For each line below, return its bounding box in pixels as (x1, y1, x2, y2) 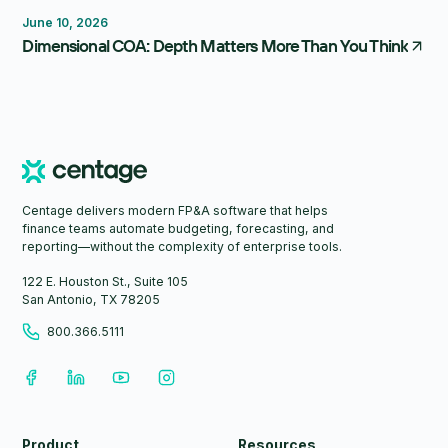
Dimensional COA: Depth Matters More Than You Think (22, 34, 411, 57)
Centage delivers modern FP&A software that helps (22, 202, 329, 218)
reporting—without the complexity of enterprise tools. (22, 238, 343, 254)
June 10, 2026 (22, 15, 109, 31)
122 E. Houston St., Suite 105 (22, 274, 189, 290)
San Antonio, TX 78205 (22, 292, 161, 308)
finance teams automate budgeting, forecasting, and (22, 220, 335, 236)
